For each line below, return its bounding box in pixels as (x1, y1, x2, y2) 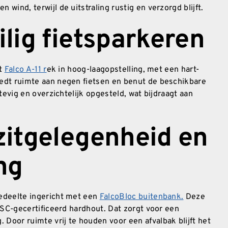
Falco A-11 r (4, 64, 47, 75)
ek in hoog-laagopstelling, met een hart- (46, 64, 199, 75)
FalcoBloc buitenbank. (99, 191, 184, 202)
